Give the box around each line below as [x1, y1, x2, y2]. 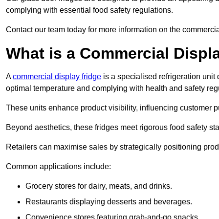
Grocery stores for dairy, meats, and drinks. [25, 182, 172, 191]
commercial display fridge [13, 72, 101, 81]
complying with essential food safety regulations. [6, 6, 173, 15]
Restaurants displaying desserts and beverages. [25, 197, 192, 206]
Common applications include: [6, 162, 111, 171]
